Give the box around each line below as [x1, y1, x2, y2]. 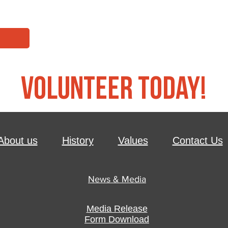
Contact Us [172, 135, 223, 146]
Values [118, 135, 148, 146]
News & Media [88, 174, 146, 184]
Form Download [84, 214, 149, 224]
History [62, 135, 94, 146]
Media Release [86, 204, 148, 214]
